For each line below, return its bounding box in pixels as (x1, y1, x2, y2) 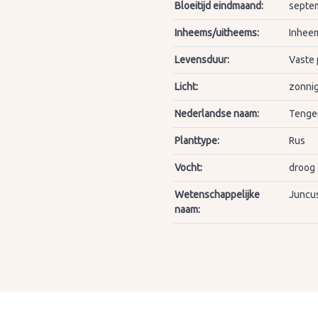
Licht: (174, 81, 198, 92)
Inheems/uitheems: (174, 27, 259, 38)
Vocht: (174, 162, 202, 173)
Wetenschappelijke (174, 189, 260, 200)
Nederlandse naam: (174, 108, 259, 119)
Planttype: (174, 135, 219, 146)
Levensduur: (174, 54, 229, 65)
